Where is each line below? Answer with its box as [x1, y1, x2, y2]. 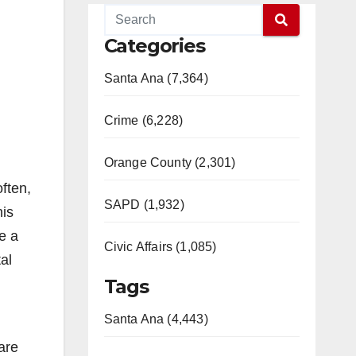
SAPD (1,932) [103, 198, 184, 211]
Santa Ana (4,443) [103, 312, 208, 326]
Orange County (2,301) [103, 156, 236, 169]
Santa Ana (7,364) [103, 72, 208, 85]
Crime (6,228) [103, 114, 184, 127]
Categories [103, 34, 205, 57]
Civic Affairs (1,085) [103, 240, 217, 253]
